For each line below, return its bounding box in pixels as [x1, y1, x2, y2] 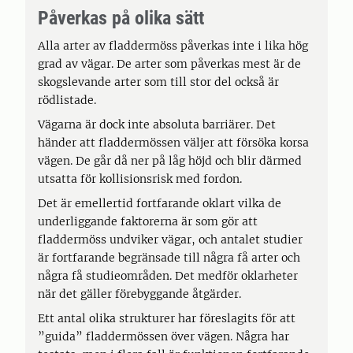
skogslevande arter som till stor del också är [38, 75, 279, 89]
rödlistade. [38, 93, 99, 107]
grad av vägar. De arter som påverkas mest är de [38, 57, 301, 71]
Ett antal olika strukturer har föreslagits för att [38, 311, 295, 325]
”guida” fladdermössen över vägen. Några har [38, 329, 289, 344]
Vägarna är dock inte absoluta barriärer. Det [38, 117, 276, 132]
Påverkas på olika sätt [38, 7, 204, 29]
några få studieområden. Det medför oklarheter [38, 269, 298, 283]
